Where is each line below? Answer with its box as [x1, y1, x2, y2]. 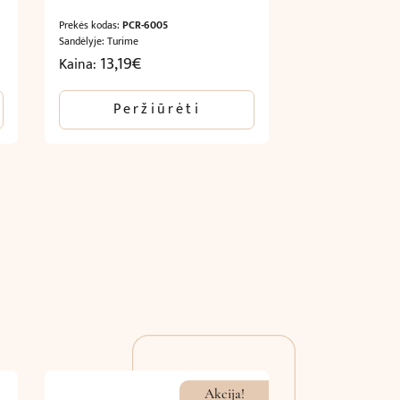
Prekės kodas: [59, 15, 123, 34]
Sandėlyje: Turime [59, 31, 139, 50]
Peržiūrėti [112, 96, 201, 121]
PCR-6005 [122, 15, 169, 34]
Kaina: [59, 52, 101, 77]
